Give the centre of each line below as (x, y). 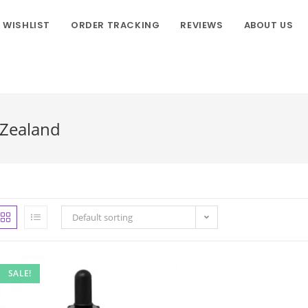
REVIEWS (202, 25)
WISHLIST (26, 25)
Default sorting (102, 217)
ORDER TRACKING (115, 25)
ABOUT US (268, 25)
